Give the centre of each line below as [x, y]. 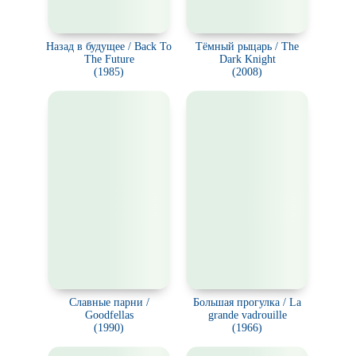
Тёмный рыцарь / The [247, 46]
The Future [109, 59]
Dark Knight [247, 59]
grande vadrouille [247, 315]
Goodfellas [109, 315]
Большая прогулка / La [247, 302]
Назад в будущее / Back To [109, 46]
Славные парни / [109, 302]
